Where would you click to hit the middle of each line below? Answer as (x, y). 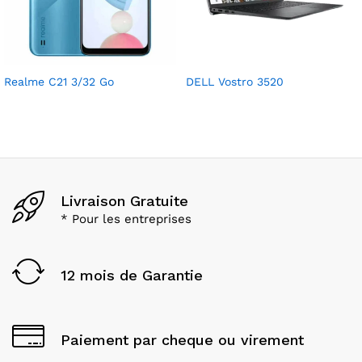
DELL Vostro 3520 (235, 81)
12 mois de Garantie (132, 276)
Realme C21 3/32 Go (59, 81)
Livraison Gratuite (124, 201)
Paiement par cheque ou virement (182, 340)
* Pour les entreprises (126, 219)
